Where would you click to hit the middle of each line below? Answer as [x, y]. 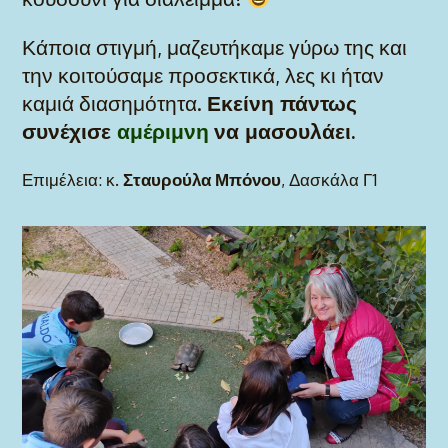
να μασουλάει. [285, 130]
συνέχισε [70, 130]
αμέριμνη [163, 130]
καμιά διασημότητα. [115, 102]
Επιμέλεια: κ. [73, 179]
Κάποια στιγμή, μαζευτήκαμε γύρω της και [215, 46]
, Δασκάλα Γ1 [332, 179]
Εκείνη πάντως [282, 102]
